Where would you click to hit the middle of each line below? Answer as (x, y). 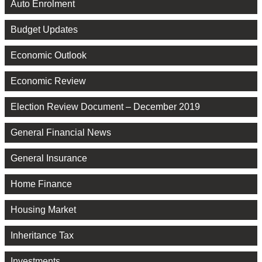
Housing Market (43, 209)
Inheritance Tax (42, 235)
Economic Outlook (49, 55)
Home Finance (41, 184)
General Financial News (61, 132)
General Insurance (49, 158)
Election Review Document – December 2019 (105, 106)
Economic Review (48, 81)
